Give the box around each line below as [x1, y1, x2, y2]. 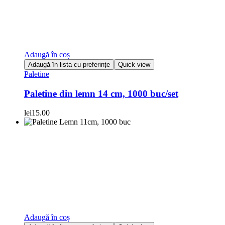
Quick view [118, 60, 150, 68]
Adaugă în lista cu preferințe [28, 60, 110, 68]
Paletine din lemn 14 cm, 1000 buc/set [24, 88, 178, 99]
